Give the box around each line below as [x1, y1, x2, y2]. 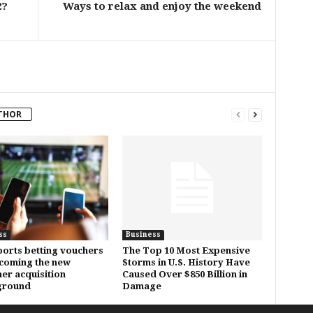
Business [125, 231, 161, 238]
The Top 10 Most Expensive [122, 245, 250, 256]
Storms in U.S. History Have [122, 257, 250, 268]
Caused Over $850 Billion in [122, 269, 247, 279]
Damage [122, 281, 161, 291]
